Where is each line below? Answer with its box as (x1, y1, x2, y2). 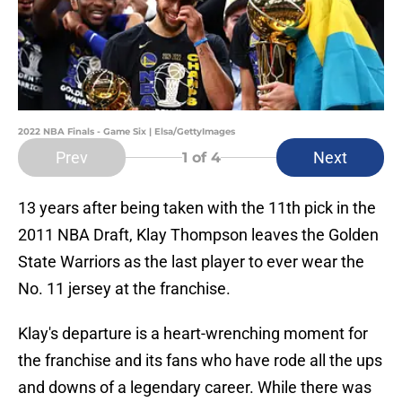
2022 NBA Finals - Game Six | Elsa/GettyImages (18, 126, 235, 138)
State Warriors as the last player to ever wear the (18, 252, 364, 272)
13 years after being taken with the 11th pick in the (18, 198, 376, 218)
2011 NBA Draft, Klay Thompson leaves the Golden (18, 225, 379, 245)
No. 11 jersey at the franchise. (18, 279, 231, 299)
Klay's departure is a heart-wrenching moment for (18, 324, 368, 344)
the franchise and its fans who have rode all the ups (18, 351, 382, 371)
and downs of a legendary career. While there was (18, 378, 371, 398)
